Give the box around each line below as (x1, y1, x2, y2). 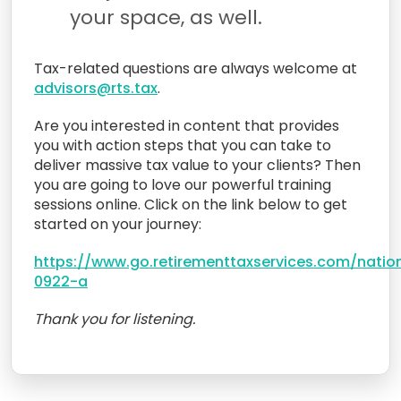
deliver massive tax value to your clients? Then (34, 154, 361, 175)
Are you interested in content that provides (34, 115, 339, 136)
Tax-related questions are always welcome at (34, 57, 357, 79)
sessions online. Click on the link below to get (34, 193, 347, 215)
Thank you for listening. (34, 308, 195, 329)
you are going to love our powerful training (34, 174, 331, 195)
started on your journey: (34, 213, 201, 235)
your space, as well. (70, 3, 262, 31)
